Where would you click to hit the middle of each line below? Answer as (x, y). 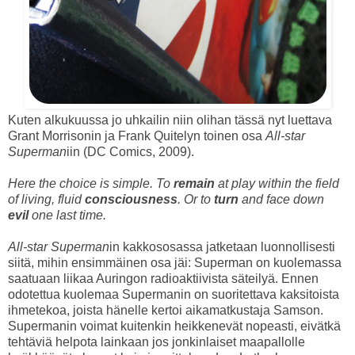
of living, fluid (46, 200)
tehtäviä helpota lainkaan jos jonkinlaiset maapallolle (157, 342)
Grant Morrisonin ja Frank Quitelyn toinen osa (137, 136)
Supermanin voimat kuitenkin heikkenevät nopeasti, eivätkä (174, 326)
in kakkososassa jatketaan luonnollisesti (222, 247)
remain (196, 184)
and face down (283, 200)
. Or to (196, 200)
